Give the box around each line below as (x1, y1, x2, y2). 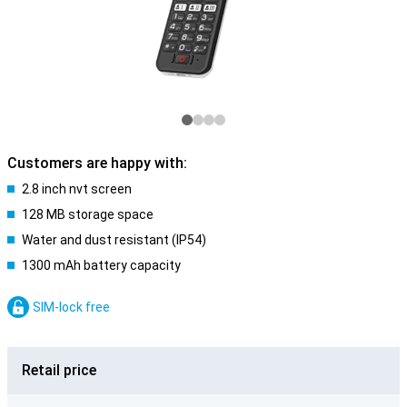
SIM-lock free (33, 300, 110, 314)
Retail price (22, 362, 96, 379)
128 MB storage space (22, 207, 154, 222)
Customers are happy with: (7, 154, 187, 172)
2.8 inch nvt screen (22, 182, 132, 196)
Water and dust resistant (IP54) (22, 233, 206, 247)
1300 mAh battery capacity (22, 258, 181, 273)
